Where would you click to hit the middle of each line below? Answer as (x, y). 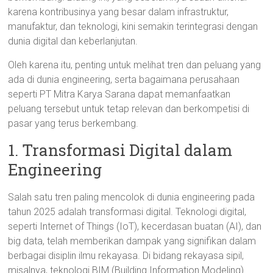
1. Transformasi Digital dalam (120, 150)
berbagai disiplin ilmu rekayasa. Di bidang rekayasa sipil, (126, 256)
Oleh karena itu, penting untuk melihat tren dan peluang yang (135, 65)
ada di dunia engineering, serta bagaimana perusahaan (124, 80)
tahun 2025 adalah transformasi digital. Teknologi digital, (127, 212)
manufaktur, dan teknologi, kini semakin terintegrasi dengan (133, 27)
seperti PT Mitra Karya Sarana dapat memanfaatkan (119, 94)
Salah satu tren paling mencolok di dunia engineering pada (132, 197)
